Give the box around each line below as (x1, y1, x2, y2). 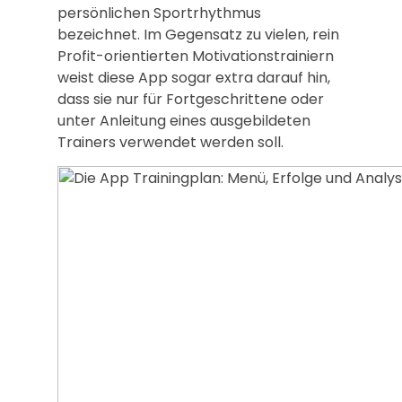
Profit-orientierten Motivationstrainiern (57, 45, 334, 66)
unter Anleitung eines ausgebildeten (57, 109, 310, 131)
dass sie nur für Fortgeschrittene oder (57, 88, 324, 109)
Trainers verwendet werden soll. (57, 131, 284, 153)
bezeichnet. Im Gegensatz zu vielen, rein (57, 23, 339, 45)
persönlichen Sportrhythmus (57, 2, 261, 23)
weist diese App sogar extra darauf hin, (57, 66, 330, 88)
